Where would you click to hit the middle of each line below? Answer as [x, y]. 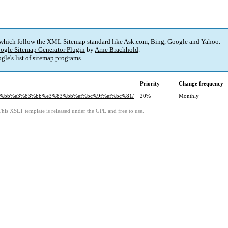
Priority [150, 84]
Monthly [189, 96]
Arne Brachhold [117, 50]
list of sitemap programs [48, 58]
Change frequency [201, 84]
